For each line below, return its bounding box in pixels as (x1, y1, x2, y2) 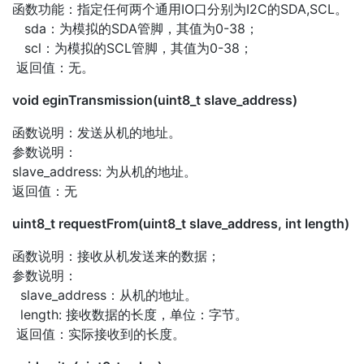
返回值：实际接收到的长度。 (12, 325, 185, 342)
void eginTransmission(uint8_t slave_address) (12, 91, 297, 108)
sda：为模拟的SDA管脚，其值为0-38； (12, 19, 258, 37)
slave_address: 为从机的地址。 (12, 162, 197, 180)
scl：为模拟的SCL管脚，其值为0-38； (12, 39, 253, 56)
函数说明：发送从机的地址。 (12, 123, 181, 141)
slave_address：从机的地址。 (12, 286, 197, 303)
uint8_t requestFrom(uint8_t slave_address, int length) (12, 214, 349, 232)
